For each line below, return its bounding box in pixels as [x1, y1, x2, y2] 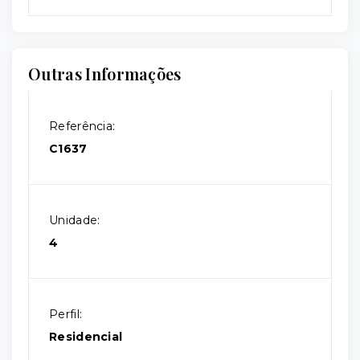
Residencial [49, 329, 123, 344]
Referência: [49, 119, 116, 133]
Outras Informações [28, 63, 182, 84]
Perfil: [49, 307, 83, 321]
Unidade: [49, 213, 100, 227]
